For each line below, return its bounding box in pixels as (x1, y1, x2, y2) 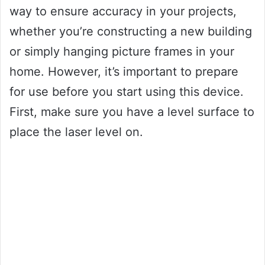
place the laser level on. (9, 124, 143, 139)
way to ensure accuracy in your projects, (9, 4, 237, 18)
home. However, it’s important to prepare (9, 64, 238, 79)
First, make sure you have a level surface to (9, 104, 254, 119)
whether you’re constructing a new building (9, 24, 252, 38)
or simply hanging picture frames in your (9, 44, 234, 59)
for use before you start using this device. (9, 84, 244, 99)
